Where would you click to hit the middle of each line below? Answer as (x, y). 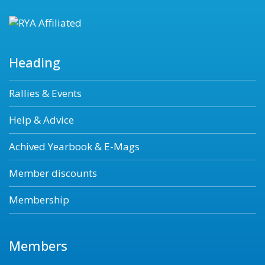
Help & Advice (41, 120)
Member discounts (53, 173)
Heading (35, 62)
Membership (39, 200)
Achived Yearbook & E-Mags (74, 147)
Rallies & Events (45, 93)
